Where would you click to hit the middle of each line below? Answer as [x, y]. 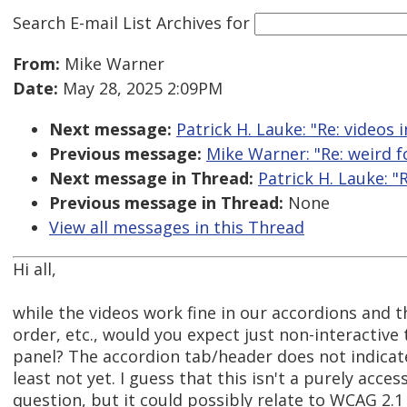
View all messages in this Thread [177, 228]
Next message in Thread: [151, 179]
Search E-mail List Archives [117, 22]
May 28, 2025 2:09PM [140, 89]
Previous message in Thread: [166, 203]
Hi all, [35, 269]
